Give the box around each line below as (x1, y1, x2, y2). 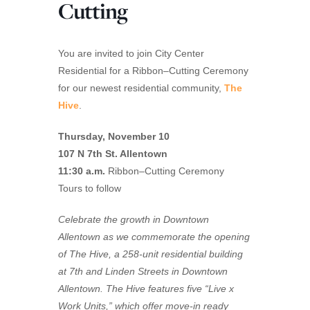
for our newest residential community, (58, 82, 224, 93)
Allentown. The (58, 282, 126, 294)
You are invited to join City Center (58, 47, 204, 59)
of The (58, 248, 89, 259)
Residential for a (58, 64, 132, 76)
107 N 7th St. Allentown (58, 147, 173, 159)
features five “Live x (148, 282, 234, 294)
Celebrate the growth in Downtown (58, 213, 209, 225)
